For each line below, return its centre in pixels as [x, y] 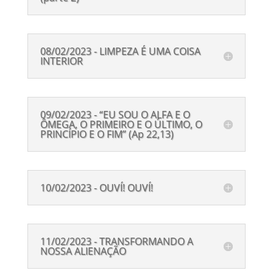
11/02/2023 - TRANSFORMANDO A [116, 241]
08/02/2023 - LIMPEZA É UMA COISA [120, 51]
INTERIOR [61, 61]
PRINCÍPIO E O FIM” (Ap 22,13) [107, 134]
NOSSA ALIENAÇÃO [83, 251]
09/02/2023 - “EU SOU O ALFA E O [115, 115]
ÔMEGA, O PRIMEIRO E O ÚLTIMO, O [121, 124]
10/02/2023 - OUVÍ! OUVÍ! [96, 188]
